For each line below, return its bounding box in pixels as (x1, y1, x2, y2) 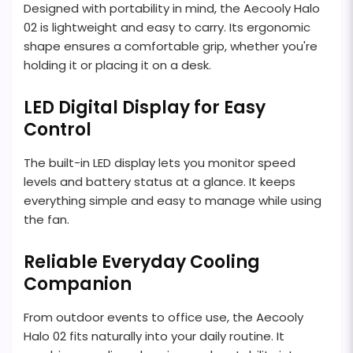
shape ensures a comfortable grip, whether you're (24, 38, 318, 55)
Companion (24, 272, 132, 297)
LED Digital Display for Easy (24, 95, 266, 121)
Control (24, 117, 91, 143)
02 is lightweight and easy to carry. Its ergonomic (24, 19, 310, 36)
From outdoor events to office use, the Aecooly (24, 309, 303, 326)
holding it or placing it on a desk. (24, 57, 211, 74)
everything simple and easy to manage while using (24, 192, 321, 210)
